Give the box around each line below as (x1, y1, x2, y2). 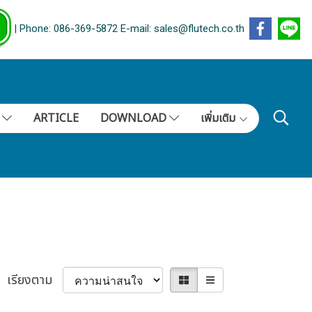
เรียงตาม (6, 270, 63, 290)
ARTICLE (33, 110, 79, 127)
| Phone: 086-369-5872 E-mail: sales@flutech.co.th (11, 22, 244, 36)
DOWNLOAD (100, 110, 169, 127)
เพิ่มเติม (200, 110, 238, 127)
